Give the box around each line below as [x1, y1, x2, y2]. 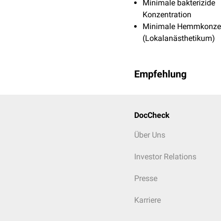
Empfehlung [134, 68, 186, 80]
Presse [134, 174, 157, 183]
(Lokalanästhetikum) [143, 34, 215, 43]
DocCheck [134, 110, 170, 120]
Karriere [134, 195, 161, 205]
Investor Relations [134, 152, 196, 161]
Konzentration [143, 10, 191, 19]
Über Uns [134, 130, 165, 140]
